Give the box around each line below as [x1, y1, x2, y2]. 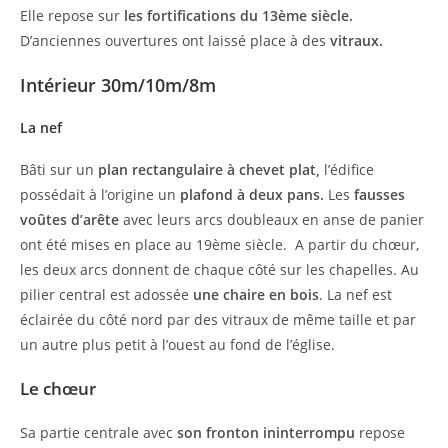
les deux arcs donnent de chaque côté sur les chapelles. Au [20, 259, 419, 279]
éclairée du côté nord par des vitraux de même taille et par [20, 309, 416, 329]
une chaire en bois [193, 284, 319, 304]
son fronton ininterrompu [177, 422, 355, 442]
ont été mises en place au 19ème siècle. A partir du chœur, [20, 234, 419, 254]
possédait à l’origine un [20, 184, 180, 204]
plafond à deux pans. [180, 184, 324, 204]
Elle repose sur [20, 5, 124, 25]
